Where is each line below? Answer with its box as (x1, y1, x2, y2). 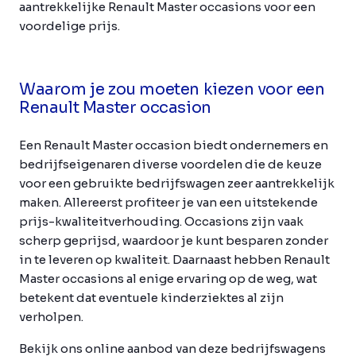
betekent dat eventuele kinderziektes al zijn (19, 289, 284, 305)
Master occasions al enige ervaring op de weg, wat (19, 270, 317, 286)
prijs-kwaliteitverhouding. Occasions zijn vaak (19, 213, 304, 229)
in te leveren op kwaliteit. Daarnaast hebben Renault (19, 251, 330, 267)
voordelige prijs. (19, 17, 120, 33)
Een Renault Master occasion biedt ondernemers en (19, 137, 328, 153)
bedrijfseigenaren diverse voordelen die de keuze (19, 156, 322, 172)
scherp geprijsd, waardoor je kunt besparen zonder (19, 232, 328, 248)
